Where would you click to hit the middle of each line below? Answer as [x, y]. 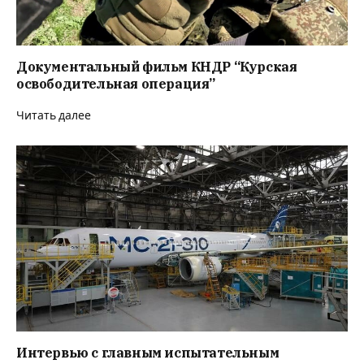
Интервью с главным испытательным [148, 353]
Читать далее [54, 115]
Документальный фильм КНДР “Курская [157, 66]
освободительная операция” [116, 83]
